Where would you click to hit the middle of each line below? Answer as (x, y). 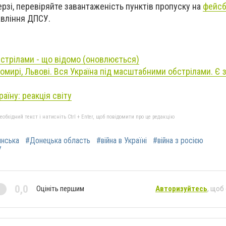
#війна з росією (178, 140)
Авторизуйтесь (181, 189)
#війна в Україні (122, 140)
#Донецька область (58, 140)
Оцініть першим (60, 189)
